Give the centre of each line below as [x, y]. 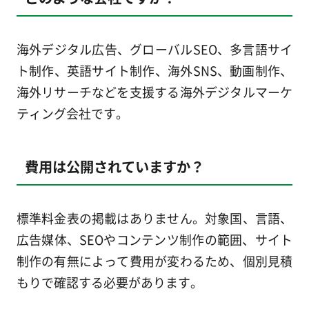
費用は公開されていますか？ [114, 167]
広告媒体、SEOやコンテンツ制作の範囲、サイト [154, 239]
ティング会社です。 [72, 113]
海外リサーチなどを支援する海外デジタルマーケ [154, 91]
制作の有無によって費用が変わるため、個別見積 [154, 260]
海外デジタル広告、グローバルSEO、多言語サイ [154, 49]
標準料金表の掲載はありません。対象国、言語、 [154, 218]
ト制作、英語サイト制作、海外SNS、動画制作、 [154, 70]
